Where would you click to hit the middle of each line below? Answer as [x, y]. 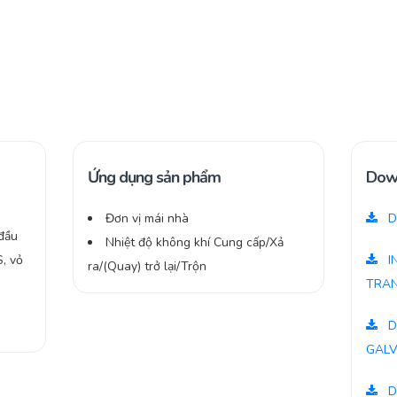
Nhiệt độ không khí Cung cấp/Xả [195, 243]
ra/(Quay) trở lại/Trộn [148, 267]
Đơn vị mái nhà [148, 219]
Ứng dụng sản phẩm [155, 178]
